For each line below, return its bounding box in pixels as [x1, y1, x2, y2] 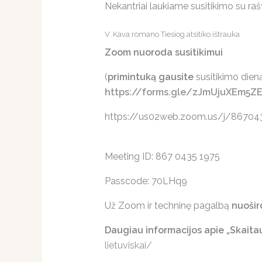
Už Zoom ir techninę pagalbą [104, 200, 232, 212]
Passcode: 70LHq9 [104, 175, 187, 187]
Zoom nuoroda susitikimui [104, 47, 223, 58]
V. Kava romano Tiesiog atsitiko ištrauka [104, 29, 240, 39]
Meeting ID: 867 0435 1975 [104, 151, 220, 163]
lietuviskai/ [104, 240, 152, 251]
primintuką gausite [107, 71, 196, 83]
